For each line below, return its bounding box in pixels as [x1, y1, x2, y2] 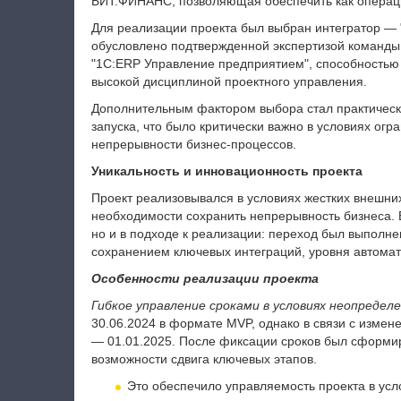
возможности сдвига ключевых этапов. [90, 352, 317, 366]
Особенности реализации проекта [90, 271, 319, 286]
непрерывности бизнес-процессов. [90, 137, 296, 151]
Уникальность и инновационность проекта [90, 164, 363, 178]
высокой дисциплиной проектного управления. [90, 74, 367, 89]
